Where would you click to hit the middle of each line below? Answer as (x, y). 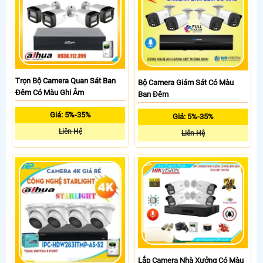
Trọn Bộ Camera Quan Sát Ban (65, 81)
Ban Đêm (153, 94)
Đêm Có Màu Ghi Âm (50, 93)
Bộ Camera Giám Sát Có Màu (186, 82)
